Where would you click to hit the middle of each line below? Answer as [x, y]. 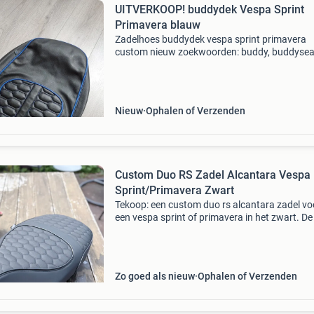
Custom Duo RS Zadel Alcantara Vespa [212, 175]
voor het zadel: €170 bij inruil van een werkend [213, 230]
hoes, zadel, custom [157, 64]
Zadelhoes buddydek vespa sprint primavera [210, 39]
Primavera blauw [157, 25]
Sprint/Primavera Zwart [174, 190]
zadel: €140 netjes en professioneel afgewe [207, 243]
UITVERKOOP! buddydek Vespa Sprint [209, 9]
